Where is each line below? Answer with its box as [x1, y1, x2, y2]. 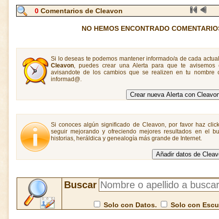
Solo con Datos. [101, 201, 159, 209]
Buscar [64, 179, 97, 190]
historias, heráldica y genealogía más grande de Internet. [51, 135, 202, 142]
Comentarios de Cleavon [39, 7, 123, 15]
